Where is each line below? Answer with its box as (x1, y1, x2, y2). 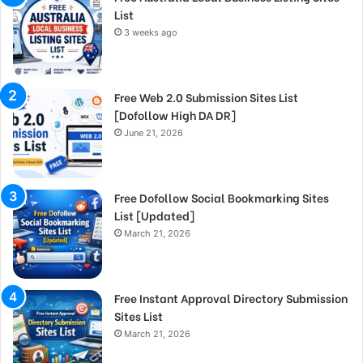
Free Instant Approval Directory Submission (114, 288, 348, 306)
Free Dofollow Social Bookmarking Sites (114, 188, 329, 206)
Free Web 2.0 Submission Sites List (114, 88, 298, 105)
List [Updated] (114, 206, 194, 224)
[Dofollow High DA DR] (114, 105, 236, 123)
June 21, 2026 (124, 126, 183, 139)
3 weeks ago (124, 26, 177, 38)
